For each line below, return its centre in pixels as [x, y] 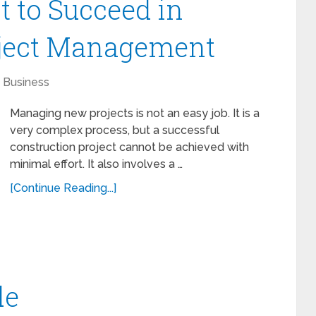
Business [26, 82]
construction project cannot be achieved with [129, 147]
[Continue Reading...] [63, 188]
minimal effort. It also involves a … [96, 164]
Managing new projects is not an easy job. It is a [135, 113]
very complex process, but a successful [115, 130]
